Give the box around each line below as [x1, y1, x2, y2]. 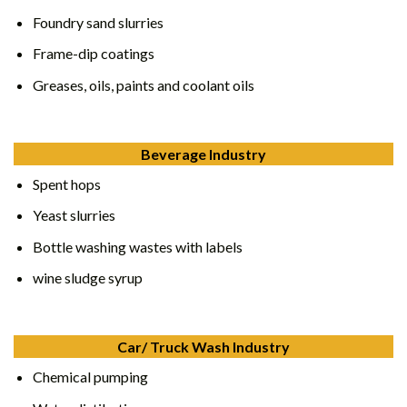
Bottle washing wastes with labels [32, 237, 243, 255]
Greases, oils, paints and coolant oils [32, 75, 257, 94]
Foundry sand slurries [32, 13, 164, 31]
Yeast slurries [32, 206, 115, 224]
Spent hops [32, 174, 101, 193]
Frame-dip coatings [32, 45, 154, 63]
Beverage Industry [141, 144, 266, 163]
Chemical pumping [32, 368, 148, 386]
